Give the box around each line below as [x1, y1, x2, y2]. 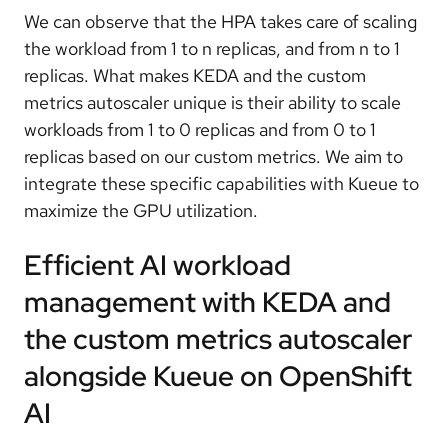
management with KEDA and [24, 282, 391, 321]
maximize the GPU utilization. [24, 198, 258, 222]
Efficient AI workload [24, 245, 291, 284]
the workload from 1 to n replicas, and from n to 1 [24, 36, 400, 60]
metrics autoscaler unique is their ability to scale [24, 90, 401, 114]
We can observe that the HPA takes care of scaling [24, 9, 417, 33]
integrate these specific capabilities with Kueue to [24, 171, 419, 195]
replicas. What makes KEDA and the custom [24, 63, 366, 87]
